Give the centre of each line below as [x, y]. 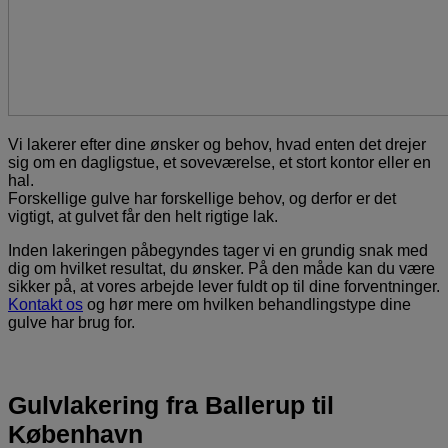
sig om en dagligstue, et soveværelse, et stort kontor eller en [219, 162]
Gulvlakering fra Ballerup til [171, 404]
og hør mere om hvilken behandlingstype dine [247, 304]
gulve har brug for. [71, 322]
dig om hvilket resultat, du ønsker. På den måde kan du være [221, 268]
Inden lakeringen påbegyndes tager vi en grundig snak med [218, 250]
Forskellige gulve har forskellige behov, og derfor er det [202, 198]
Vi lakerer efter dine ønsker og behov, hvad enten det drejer [217, 144]
